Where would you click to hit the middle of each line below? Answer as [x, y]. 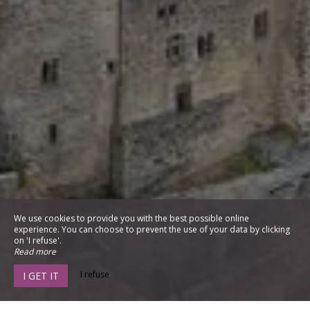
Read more [35, 252]
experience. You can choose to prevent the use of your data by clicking [152, 229]
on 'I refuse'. [38, 240]
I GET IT [41, 276]
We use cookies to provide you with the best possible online [131, 218]
